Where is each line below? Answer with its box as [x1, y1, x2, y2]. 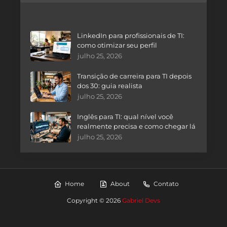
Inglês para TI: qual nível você [77, 112, 173, 121]
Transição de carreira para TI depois [77, 72, 192, 81]
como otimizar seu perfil [77, 41, 157, 50]
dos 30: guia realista [77, 82, 142, 90]
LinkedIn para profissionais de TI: [77, 31, 184, 40]
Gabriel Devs [122, 196, 160, 204]
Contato [153, 180, 179, 188]
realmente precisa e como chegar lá [77, 122, 196, 131]
